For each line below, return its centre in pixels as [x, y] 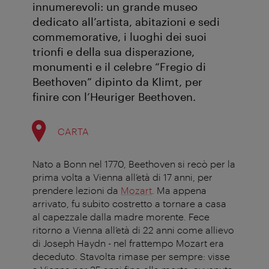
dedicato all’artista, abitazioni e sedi [126, 22]
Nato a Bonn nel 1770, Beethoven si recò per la [134, 164]
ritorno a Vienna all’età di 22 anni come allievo [133, 230]
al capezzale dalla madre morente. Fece [121, 217]
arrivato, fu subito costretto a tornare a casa [129, 204]
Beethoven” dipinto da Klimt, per [117, 82]
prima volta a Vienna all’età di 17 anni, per [122, 177]
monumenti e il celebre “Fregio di [119, 67]
